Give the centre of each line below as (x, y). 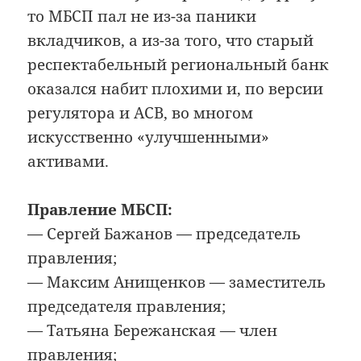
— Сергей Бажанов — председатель (164, 234)
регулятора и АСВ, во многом (141, 112)
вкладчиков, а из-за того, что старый (171, 40)
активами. (68, 161)
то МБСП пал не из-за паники (142, 16)
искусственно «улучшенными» (149, 137)
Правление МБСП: (100, 210)
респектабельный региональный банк (178, 64)
